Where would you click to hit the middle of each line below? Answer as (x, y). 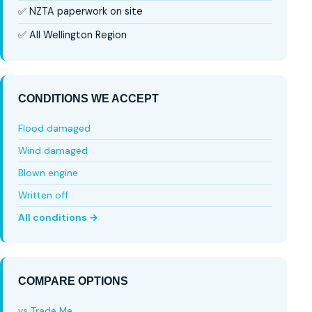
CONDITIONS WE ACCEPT (88, 99)
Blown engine (48, 173)
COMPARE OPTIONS (73, 281)
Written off (43, 195)
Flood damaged (54, 128)
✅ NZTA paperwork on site (80, 11)
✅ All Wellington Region (72, 34)
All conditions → (58, 217)
